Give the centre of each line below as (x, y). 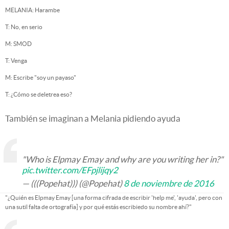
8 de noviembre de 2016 (169, 183)
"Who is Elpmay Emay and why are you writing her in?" (123, 159)
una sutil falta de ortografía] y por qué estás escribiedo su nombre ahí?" (98, 207)
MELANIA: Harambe (32, 10)
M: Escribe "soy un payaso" (41, 77)
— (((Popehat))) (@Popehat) (73, 183)
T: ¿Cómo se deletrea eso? (39, 94)
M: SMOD (18, 44)
